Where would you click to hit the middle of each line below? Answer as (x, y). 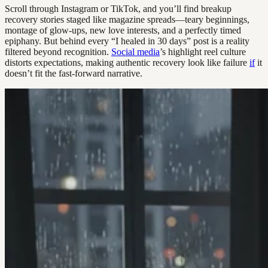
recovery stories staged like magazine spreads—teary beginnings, (127, 19)
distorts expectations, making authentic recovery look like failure (127, 62)
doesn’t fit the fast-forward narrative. (74, 73)
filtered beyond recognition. (58, 51)
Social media (135, 51)
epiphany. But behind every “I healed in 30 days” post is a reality (127, 41)
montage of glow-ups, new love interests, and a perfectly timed (123, 30)
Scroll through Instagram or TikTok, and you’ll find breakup (118, 8)
